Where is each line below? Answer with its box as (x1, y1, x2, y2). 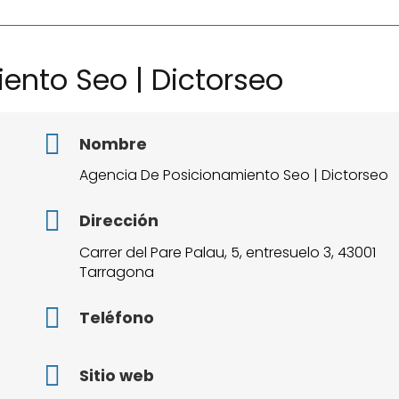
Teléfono (78, 307, 154, 330)
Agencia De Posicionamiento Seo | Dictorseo (78, 165, 388, 186)
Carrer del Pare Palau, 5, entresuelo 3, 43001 (78, 242, 376, 264)
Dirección (78, 210, 159, 232)
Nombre (78, 133, 147, 155)
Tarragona (78, 262, 154, 283)
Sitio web (78, 364, 154, 387)
